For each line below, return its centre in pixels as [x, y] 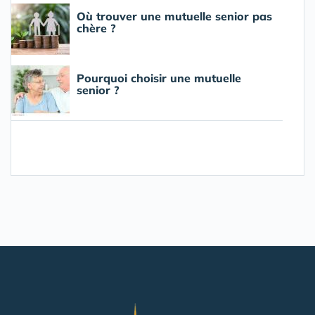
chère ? [96, 28]
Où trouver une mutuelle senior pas [174, 17]
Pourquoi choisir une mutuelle [159, 78]
